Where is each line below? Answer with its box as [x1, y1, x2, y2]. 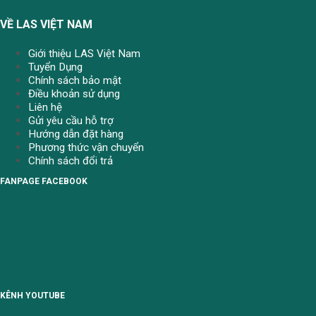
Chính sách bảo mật [28, 73, 121, 87]
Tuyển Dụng [28, 60, 83, 73]
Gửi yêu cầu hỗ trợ [28, 114, 114, 127]
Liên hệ [28, 100, 62, 114]
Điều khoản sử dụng [28, 87, 120, 100]
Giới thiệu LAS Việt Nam [28, 47, 140, 60]
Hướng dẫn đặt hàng [28, 127, 123, 140]
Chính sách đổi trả [28, 154, 113, 167]
